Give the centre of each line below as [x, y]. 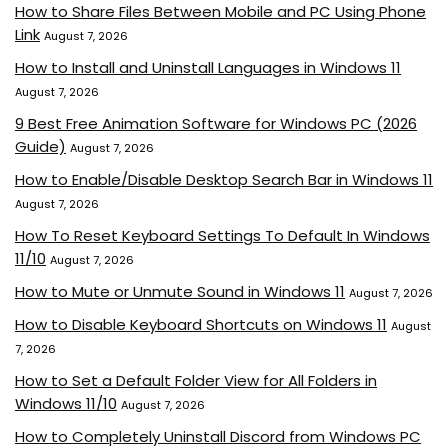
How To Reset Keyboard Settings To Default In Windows [222, 235]
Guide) [40, 146]
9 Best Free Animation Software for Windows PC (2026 [216, 123]
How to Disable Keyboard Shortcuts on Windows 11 [201, 324]
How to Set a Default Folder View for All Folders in [196, 380]
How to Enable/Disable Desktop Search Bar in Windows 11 [224, 179]
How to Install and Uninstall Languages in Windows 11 [208, 67]
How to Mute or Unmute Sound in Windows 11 [180, 291]
